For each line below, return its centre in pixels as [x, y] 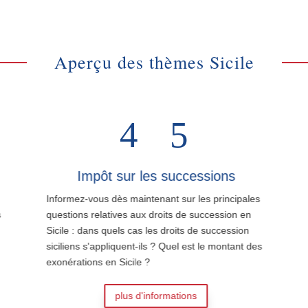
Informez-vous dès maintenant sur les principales [151, 198]
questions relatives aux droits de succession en [147, 214]
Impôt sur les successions [154, 176]
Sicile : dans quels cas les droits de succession [146, 230]
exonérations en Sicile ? [96, 262]
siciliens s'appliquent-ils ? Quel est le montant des [152, 246]
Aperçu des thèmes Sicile [154, 62]
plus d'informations [154, 295]
